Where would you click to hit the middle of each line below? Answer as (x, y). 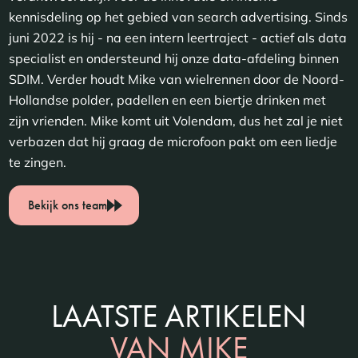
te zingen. (38, 163)
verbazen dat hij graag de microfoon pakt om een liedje (173, 142)
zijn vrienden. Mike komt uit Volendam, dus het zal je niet (176, 121)
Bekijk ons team (68, 205)
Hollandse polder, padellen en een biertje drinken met (168, 100)
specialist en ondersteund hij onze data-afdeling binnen (174, 59)
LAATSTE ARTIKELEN (179, 316)
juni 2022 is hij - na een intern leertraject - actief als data (178, 38)
